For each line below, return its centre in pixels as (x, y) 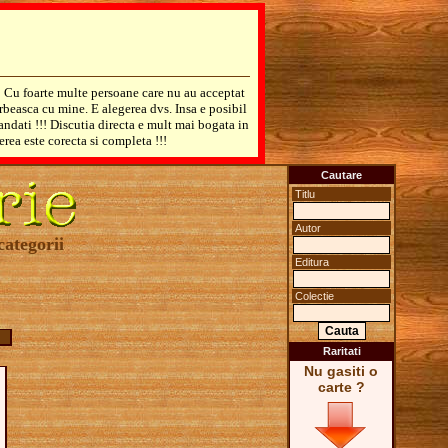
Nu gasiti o (341, 371)
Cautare (341, 175)
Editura (312, 262)
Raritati (341, 351)
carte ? (341, 387)
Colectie (314, 296)
